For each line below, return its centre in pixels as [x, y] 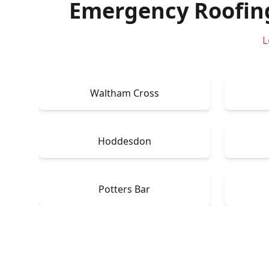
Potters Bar [124, 189]
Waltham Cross [124, 93]
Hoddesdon [124, 141]
